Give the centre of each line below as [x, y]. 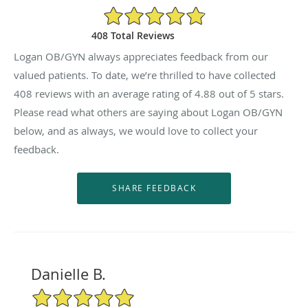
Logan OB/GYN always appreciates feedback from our [141, 56]
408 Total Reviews [133, 35]
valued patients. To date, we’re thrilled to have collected [145, 75]
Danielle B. [68, 274]
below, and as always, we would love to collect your [136, 130]
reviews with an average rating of [113, 93]
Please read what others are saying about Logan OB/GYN [148, 112]
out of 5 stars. [250, 93]
